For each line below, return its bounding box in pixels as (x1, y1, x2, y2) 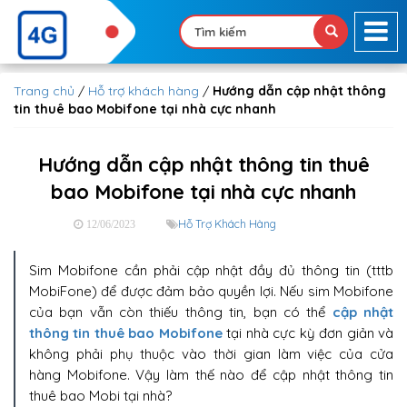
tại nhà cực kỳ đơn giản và (222, 324, 394, 342)
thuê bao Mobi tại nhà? (29, 387, 175, 404)
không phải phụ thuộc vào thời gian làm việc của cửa (29, 345, 393, 362)
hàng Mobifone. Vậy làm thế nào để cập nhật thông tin (29, 366, 393, 383)
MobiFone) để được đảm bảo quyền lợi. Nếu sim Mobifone (29, 283, 393, 300)
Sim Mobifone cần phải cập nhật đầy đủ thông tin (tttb (29, 262, 393, 279)
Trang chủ (14, 83, 74, 99)
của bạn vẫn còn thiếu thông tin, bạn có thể (29, 303, 333, 321)
